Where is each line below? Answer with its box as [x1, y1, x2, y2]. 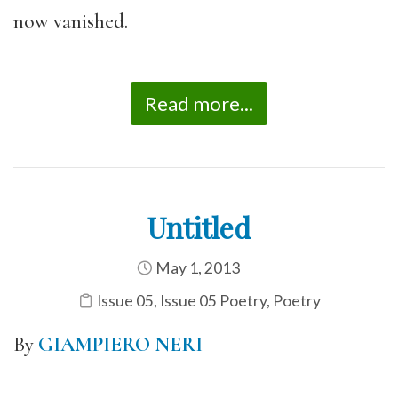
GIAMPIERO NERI [38, 331, 203, 357]
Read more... [145, 91, 253, 115]
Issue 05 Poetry [159, 291, 267, 310]
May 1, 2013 [152, 258, 240, 277]
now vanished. [13, 9, 128, 34]
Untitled [147, 207, 251, 246]
